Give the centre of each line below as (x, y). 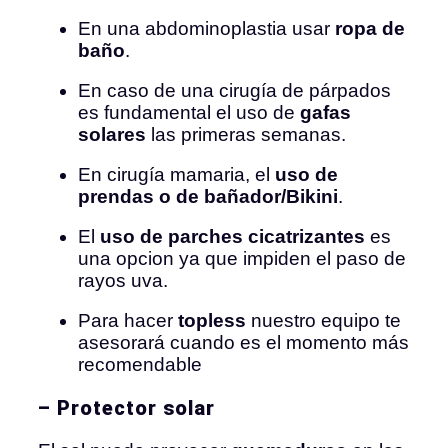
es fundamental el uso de (189, 112)
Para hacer (128, 320)
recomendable (140, 364)
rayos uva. (123, 280)
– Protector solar (126, 407)
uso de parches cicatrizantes (232, 236)
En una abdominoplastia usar (206, 28)
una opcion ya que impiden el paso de (242, 258)
